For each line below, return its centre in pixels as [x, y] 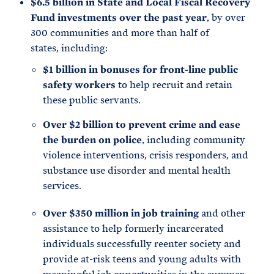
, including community [194, 140]
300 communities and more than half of [120, 33]
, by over [226, 17]
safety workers [79, 85]
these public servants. [92, 100]
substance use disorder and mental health [137, 170]
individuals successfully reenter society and [142, 244]
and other [222, 213]
